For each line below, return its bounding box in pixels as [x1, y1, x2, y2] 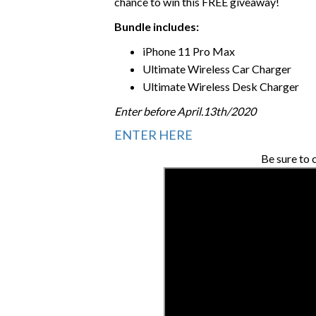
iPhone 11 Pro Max [142, 44, 235, 58]
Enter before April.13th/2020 [114, 104, 256, 118]
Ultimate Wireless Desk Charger [142, 80, 299, 93]
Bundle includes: [114, 20, 199, 33]
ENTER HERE [114, 127, 193, 142]
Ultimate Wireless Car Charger [142, 62, 291, 75]
